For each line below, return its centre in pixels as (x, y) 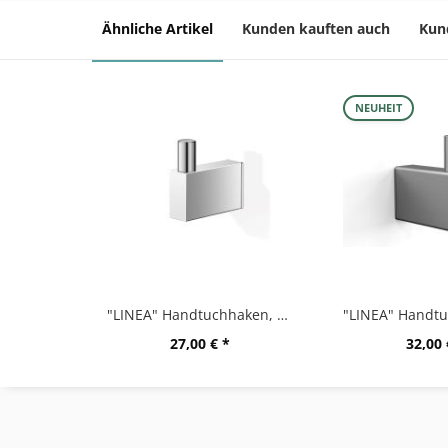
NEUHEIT (378, 107)
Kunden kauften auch (316, 28)
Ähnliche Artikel (157, 28)
